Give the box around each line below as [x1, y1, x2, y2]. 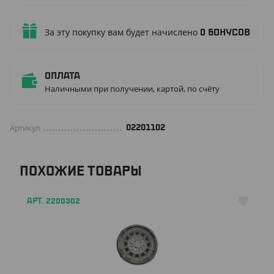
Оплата [45, 72, 80, 80]
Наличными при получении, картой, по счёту [45, 83, 220, 94]
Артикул [10, 122, 41, 133]
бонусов [208, 28, 250, 37]
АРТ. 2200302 [27, 198, 80, 205]
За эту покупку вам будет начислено [45, 26, 200, 38]
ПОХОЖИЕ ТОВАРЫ [20, 165, 142, 177]
